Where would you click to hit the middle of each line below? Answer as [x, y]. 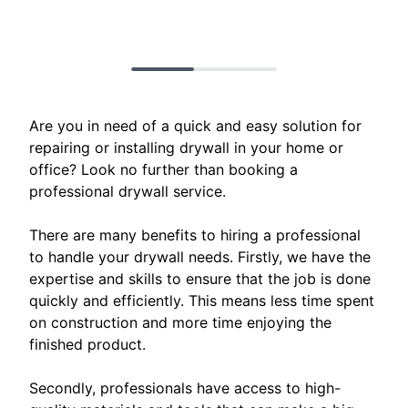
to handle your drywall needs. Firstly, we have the [200, 257]
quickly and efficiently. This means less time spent [202, 301]
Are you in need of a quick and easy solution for [195, 126]
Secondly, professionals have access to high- [185, 388]
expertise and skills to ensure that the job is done [200, 279]
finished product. [87, 345]
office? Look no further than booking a [163, 170]
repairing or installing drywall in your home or [186, 148]
